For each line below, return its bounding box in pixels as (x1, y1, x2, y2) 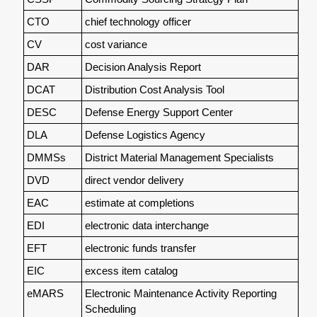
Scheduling (84, 302, 136, 315)
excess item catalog (84, 264, 178, 277)
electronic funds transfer (84, 241, 196, 254)
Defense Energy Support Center (84, 105, 233, 118)
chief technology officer (84, 15, 191, 28)
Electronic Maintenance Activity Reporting (84, 287, 277, 299)
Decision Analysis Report (84, 60, 201, 73)
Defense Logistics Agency (84, 128, 205, 141)
